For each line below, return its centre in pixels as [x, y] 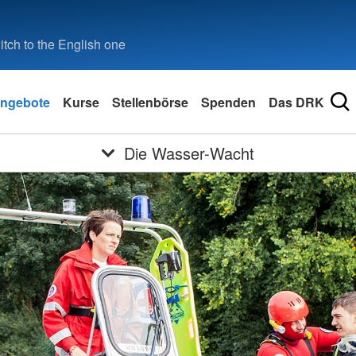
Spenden [228, 102]
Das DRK [296, 102]
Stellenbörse [150, 102]
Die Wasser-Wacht [189, 153]
